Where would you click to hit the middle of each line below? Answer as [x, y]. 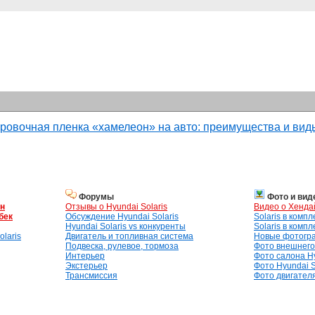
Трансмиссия [91, 276]
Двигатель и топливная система [129, 236]
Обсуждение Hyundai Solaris [122, 217]
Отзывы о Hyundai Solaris [116, 207]
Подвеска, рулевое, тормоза [122, 246]
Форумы [96, 197]
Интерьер [85, 256]
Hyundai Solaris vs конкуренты [126, 226]
